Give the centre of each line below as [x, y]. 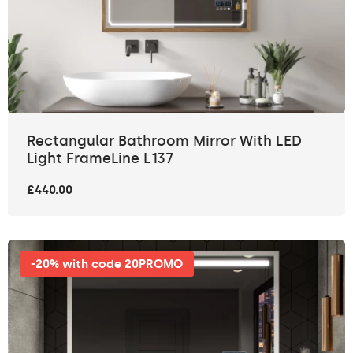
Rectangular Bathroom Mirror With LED [164, 141]
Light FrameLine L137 [100, 159]
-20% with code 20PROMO [107, 264]
